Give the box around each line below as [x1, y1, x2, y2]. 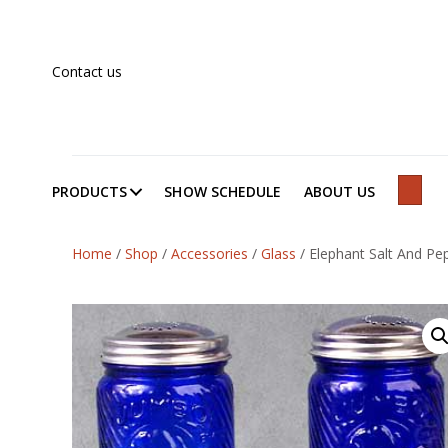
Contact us [52, 61, 122, 81]
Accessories [171, 243, 248, 263]
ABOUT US [304, 181, 376, 201]
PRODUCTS [52, 181, 128, 201]
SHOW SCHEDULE [164, 181, 282, 201]
